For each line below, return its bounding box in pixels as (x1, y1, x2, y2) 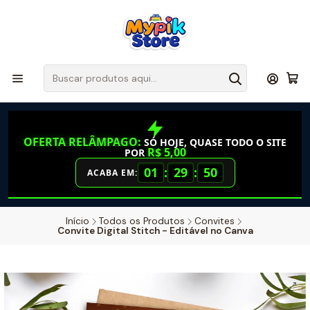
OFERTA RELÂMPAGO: (24, 134, 141, 149)
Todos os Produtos (99, 215, 185, 227)
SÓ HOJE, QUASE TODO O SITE (141, 136, 286, 149)
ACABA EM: (86, 167, 138, 179)
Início (66, 215, 89, 227)
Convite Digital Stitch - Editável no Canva (57, 225, 253, 237)
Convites (194, 215, 235, 227)
